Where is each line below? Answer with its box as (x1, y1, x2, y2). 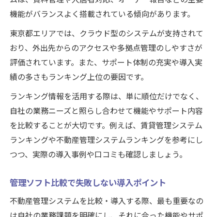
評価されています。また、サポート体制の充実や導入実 (10, 58, 202, 67)
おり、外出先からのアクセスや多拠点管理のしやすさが (10, 44, 202, 53)
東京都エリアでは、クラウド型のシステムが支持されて (10, 29, 203, 38)
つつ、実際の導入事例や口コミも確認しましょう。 (10, 150, 187, 159)
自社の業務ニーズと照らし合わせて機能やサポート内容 (10, 107, 203, 116)
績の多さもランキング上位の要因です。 (10, 73, 148, 82)
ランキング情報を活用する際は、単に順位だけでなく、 (10, 92, 203, 101)
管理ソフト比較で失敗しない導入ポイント (10, 178, 166, 188)
